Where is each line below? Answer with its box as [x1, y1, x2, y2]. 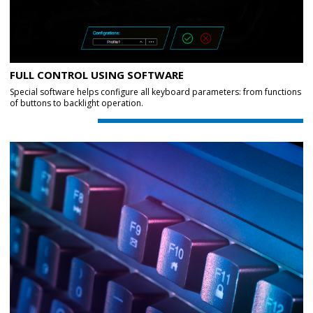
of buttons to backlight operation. [10, 97, 143, 109]
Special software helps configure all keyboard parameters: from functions [10, 86, 301, 98]
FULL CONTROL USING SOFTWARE [10, 68, 184, 82]
